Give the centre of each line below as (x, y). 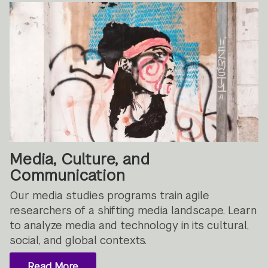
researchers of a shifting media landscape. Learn (133, 211)
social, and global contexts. (78, 240)
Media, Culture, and (80, 159)
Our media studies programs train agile (110, 196)
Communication (68, 176)
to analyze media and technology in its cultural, (130, 226)
